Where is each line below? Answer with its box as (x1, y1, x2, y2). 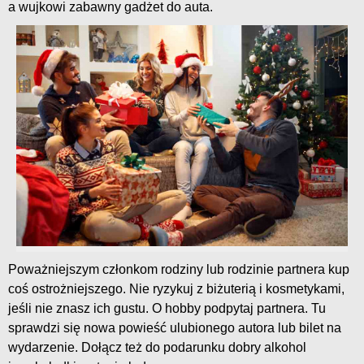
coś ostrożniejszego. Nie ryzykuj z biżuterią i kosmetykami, (8, 281, 344, 296)
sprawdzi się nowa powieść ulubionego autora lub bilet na (8, 320, 341, 335)
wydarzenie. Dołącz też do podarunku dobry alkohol (8, 340, 306, 354)
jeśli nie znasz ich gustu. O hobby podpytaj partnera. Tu (8, 301, 326, 315)
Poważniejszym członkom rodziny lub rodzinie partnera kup (8, 262, 349, 276)
